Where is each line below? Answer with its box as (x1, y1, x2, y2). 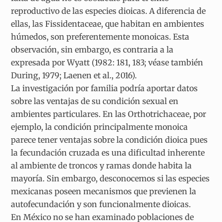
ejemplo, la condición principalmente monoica (11, 121, 188, 132)
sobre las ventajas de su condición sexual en (11, 96, 179, 106)
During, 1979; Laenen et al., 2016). (11, 70, 137, 80)
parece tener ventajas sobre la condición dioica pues (11, 134, 208, 145)
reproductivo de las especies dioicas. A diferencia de (11, 5, 206, 16)
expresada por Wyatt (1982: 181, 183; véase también (11, 57, 204, 67)
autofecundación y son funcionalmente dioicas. (11, 199, 191, 209)
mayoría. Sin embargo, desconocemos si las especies (11, 173, 210, 183)
